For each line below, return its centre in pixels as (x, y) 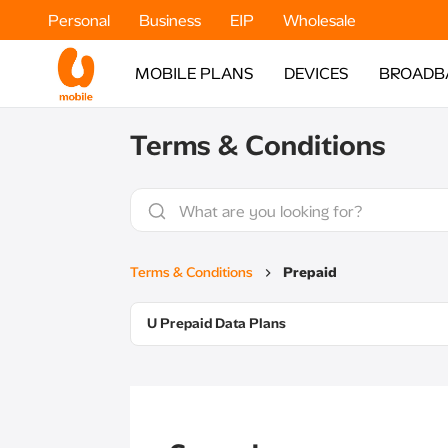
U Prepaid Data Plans (216, 323)
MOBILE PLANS (194, 73)
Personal (81, 20)
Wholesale (319, 20)
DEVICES (316, 73)
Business (172, 20)
